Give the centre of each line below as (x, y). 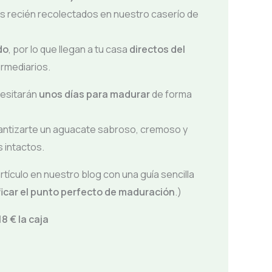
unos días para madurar (95, 94)
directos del (158, 49)
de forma (171, 94)
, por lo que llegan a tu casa (69, 49)
